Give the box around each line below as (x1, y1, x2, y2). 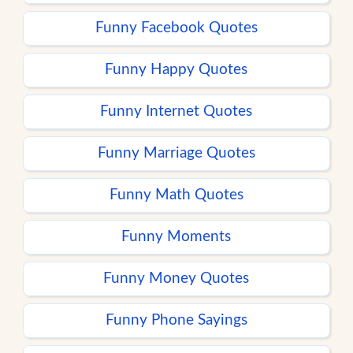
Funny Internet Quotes (100, 104, 253, 120)
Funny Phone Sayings (105, 313, 247, 329)
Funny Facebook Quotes (95, 20, 258, 36)
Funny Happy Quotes (105, 62, 248, 78)
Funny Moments (121, 229, 232, 245)
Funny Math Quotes (109, 188, 243, 203)
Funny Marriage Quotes (97, 146, 255, 162)
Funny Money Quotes (103, 271, 250, 287)
